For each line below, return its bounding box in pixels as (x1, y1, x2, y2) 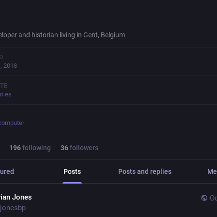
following (21, 144, 51, 152)
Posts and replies (118, 168, 171, 175)
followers (68, 144, 98, 152)
